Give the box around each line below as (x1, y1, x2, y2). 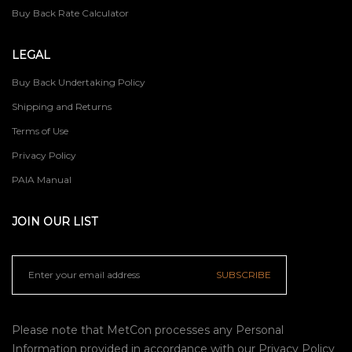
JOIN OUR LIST (12, 214, 97, 229)
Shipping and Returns (12, 100, 112, 112)
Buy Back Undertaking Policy (12, 75, 145, 88)
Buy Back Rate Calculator (12, 6, 129, 19)
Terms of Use (12, 124, 68, 137)
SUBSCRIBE (216, 268, 271, 280)
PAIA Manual (12, 173, 71, 185)
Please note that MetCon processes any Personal (12, 322, 284, 337)
